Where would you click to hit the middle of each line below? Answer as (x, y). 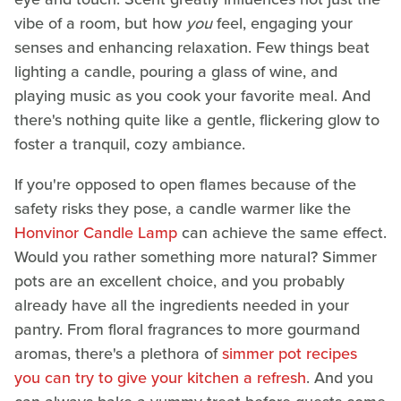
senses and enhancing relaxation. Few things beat (192, 47)
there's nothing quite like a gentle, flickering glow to (197, 119)
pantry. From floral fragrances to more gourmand (187, 329)
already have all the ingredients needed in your (182, 305)
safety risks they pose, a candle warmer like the (183, 208)
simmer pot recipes (290, 353)
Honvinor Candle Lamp (96, 232)
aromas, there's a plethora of (118, 353)
